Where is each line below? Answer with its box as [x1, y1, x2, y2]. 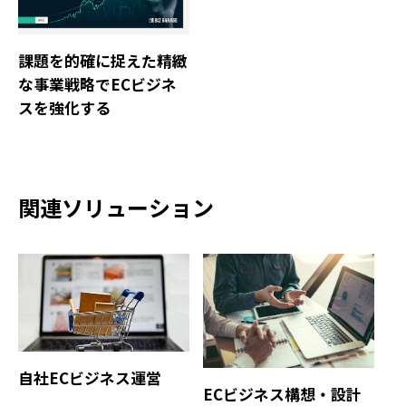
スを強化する [18, 96, 111, 119]
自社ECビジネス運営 [18, 366, 161, 389]
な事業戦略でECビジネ [18, 72, 177, 95]
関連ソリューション [18, 190, 214, 223]
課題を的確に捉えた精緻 [18, 49, 188, 72]
